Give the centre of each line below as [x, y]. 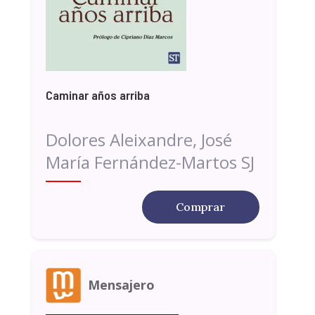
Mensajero [121, 285]
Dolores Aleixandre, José [139, 139]
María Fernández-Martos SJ [150, 162]
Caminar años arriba [97, 95]
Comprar [201, 206]
